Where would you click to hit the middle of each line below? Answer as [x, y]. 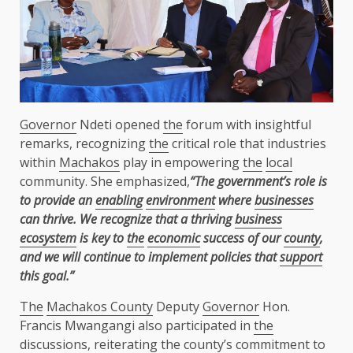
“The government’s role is [258, 181]
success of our [242, 238]
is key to [102, 238]
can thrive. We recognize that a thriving [127, 219]
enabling [119, 200]
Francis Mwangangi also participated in [137, 325]
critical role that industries [247, 143]
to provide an [58, 200]
